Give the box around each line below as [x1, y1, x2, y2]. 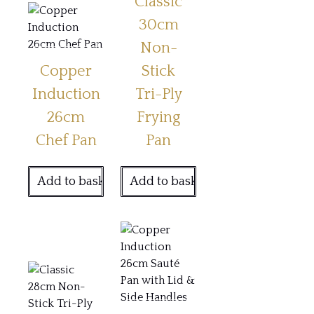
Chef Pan [35, 131, 97, 149]
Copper [40, 62, 93, 80]
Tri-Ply [135, 85, 182, 103]
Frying [137, 108, 181, 126]
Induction [32, 85, 100, 103]
